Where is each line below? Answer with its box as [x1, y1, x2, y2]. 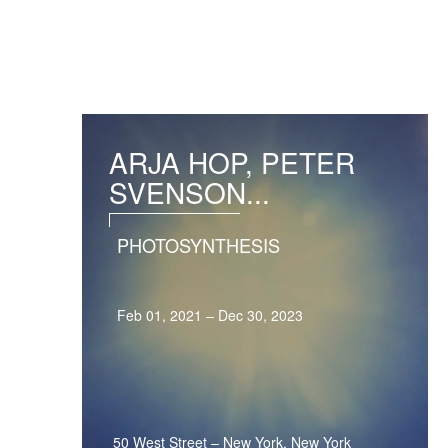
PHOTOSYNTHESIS [117, 232, 281, 259]
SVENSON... [109, 172, 271, 212]
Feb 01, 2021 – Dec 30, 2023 [117, 304, 304, 325]
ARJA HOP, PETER [109, 142, 356, 182]
